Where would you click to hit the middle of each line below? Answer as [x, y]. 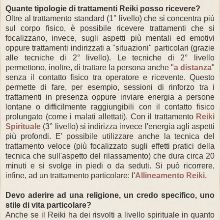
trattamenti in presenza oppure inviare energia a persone [110, 97]
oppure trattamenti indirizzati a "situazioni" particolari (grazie [110, 48]
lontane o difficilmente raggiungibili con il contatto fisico [110, 107]
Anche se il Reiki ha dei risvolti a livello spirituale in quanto [110, 215]
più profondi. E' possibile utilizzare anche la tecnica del [110, 136]
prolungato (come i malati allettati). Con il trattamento [101, 116]
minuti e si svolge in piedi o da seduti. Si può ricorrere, [110, 165]
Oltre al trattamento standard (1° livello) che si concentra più [110, 18]
